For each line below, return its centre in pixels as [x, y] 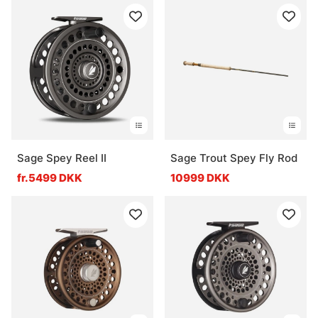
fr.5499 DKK [50, 177]
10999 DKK [200, 177]
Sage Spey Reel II [62, 158]
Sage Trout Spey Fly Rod [234, 158]
